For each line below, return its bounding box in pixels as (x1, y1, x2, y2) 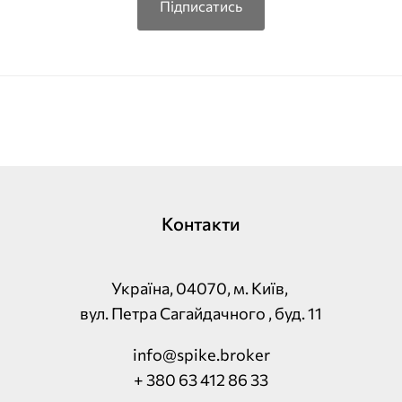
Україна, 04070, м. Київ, (111, 278, 291, 298)
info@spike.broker (132, 345, 270, 364)
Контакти (162, 213, 240, 234)
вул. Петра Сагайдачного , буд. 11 (80, 303, 322, 323)
